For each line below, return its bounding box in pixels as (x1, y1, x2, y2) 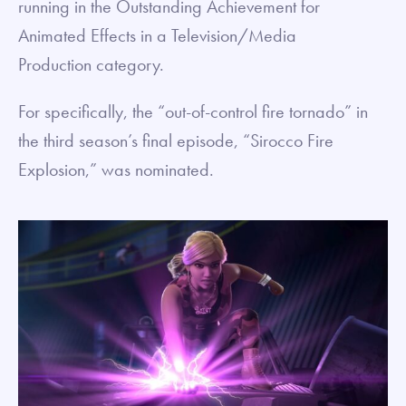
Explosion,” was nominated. (18, 158, 214, 182)
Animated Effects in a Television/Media (18, 24, 296, 48)
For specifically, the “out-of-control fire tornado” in (18, 100, 368, 124)
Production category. (18, 53, 169, 77)
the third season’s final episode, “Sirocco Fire (18, 129, 333, 153)
